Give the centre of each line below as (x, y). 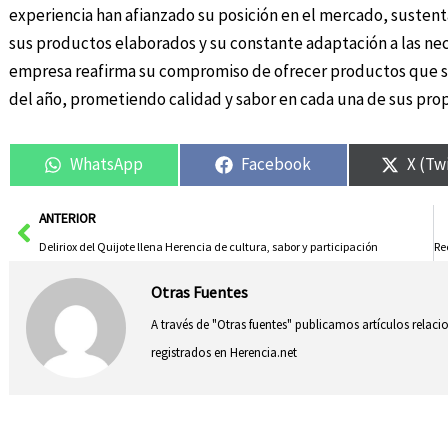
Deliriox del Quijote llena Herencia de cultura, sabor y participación (208, 246)
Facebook (276, 164)
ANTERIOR (67, 218)
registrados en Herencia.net (223, 352)
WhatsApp (107, 164)
